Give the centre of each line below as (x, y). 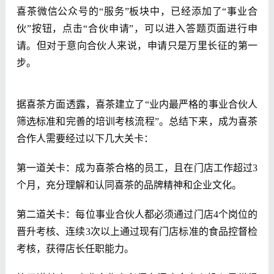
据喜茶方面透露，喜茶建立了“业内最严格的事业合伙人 (137, 105)
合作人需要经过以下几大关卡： (85, 139)
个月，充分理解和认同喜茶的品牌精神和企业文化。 (129, 185)
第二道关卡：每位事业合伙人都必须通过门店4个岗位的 (137, 215)
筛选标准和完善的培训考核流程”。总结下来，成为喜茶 (137, 122)
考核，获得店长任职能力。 (75, 249)
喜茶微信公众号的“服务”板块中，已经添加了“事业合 (137, 12)
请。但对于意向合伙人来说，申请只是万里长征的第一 (137, 46)
